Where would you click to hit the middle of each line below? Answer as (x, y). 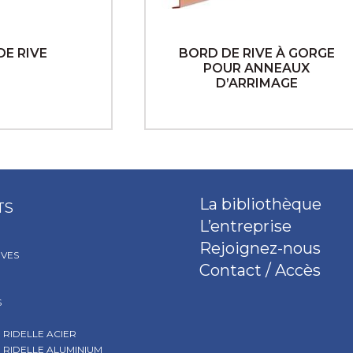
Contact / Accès (260, 270)
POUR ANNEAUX (257, 68)
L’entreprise (246, 226)
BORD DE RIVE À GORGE (256, 53)
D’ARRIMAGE (256, 83)
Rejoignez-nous (260, 248)
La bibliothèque (261, 204)
